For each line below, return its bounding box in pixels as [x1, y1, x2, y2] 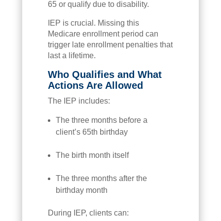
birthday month [55, 185, 108, 194]
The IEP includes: [47, 96, 110, 105]
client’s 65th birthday [55, 127, 128, 136]
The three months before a [55, 115, 147, 124]
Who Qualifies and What [47, 69, 162, 80]
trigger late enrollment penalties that [47, 40, 173, 49]
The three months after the [55, 174, 147, 183]
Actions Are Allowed [47, 79, 143, 91]
